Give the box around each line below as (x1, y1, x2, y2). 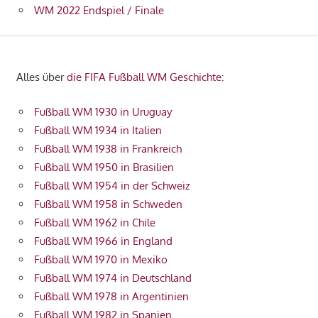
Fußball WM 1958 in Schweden (34, 197, 182, 211)
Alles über (16, 70, 67, 84)
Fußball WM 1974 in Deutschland (34, 270, 192, 285)
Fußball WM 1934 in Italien (34, 123, 162, 137)
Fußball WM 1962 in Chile (34, 215, 155, 229)
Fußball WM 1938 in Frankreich (34, 141, 182, 155)
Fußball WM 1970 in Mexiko (34, 252, 168, 266)
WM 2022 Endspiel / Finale (34, 3, 164, 17)
